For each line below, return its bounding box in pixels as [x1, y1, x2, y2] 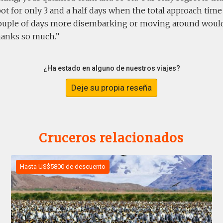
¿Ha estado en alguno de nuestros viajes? [43, 64, 180, 72]
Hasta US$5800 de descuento [20, 163, 106, 171]
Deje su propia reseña [71, 83, 152, 93]
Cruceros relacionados [39, 130, 184, 146]
